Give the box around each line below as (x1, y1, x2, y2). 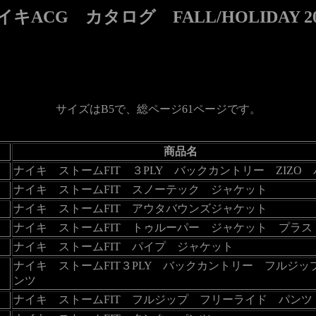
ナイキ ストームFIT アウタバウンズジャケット (13, 202, 267, 214)
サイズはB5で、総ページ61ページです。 (55, 102, 261, 115)
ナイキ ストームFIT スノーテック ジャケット (13, 183, 267, 195)
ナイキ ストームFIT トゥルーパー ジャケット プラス (13, 221, 312, 233)
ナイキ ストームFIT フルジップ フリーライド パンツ (13, 293, 312, 305)
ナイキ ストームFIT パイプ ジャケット (13, 240, 233, 253)
